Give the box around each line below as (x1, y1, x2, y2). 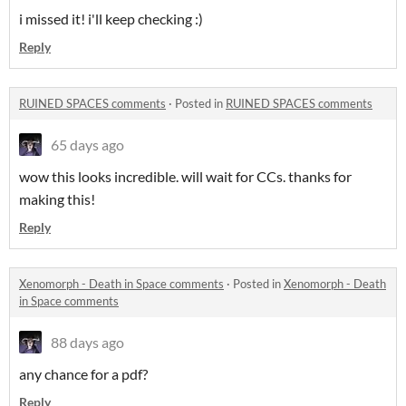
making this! (19, 190, 95, 208)
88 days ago (51, 333, 124, 352)
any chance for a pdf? (19, 365, 148, 383)
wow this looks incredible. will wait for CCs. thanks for (19, 168, 352, 186)
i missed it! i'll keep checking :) (19, 10, 203, 28)
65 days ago (51, 136, 124, 154)
